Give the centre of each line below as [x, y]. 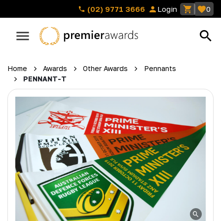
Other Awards [106, 68]
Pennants [160, 68]
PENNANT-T [45, 78]
